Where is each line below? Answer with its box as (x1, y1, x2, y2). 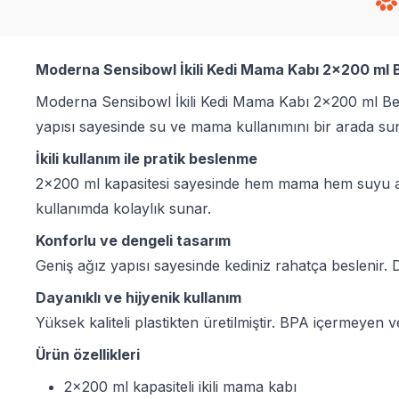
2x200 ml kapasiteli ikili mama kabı (64, 377, 297, 395)
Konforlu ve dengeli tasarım (36, 231, 231, 249)
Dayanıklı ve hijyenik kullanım (36, 288, 241, 306)
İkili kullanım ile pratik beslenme (36, 149, 257, 167)
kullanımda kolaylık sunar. (36, 199, 211, 217)
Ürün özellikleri (36, 345, 140, 363)
